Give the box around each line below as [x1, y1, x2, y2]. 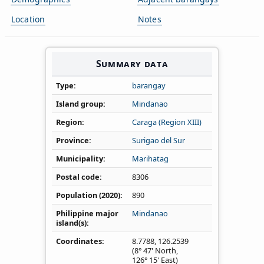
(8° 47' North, [132, 245, 178, 256]
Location [11, 13, 45, 25]
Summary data [95, 57, 169, 70]
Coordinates [56, 235, 102, 246]
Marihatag [132, 153, 169, 164]
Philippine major [56, 207, 118, 219]
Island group [56, 98, 103, 109]
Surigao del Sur [132, 134, 185, 146]
